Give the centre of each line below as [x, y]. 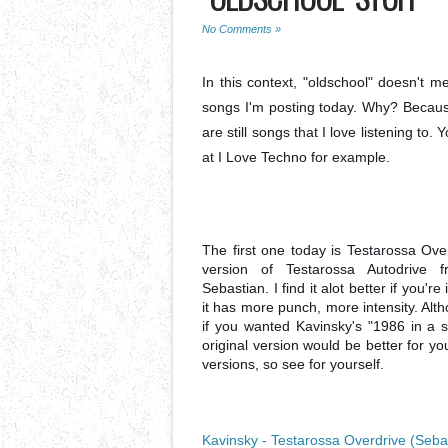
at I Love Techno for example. [296, 157]
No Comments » [241, 29]
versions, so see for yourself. [293, 364]
